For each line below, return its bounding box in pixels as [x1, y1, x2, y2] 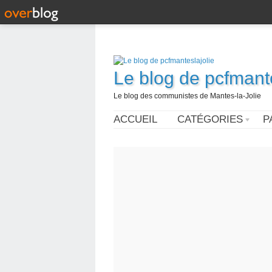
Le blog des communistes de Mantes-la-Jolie [114, 91, 261, 100]
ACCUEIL [114, 113, 157, 125]
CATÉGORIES [177, 113, 243, 125]
